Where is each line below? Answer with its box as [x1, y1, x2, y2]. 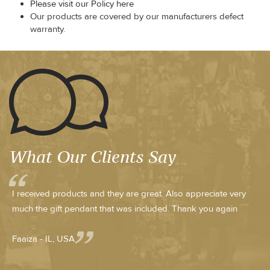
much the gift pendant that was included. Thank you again [12, 202, 237, 215]
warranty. [30, 23, 65, 35]
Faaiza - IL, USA [12, 233, 75, 245]
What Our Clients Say [9, 146, 176, 167]
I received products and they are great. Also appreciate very [12, 187, 246, 199]
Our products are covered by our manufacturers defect [30, 10, 243, 22]
